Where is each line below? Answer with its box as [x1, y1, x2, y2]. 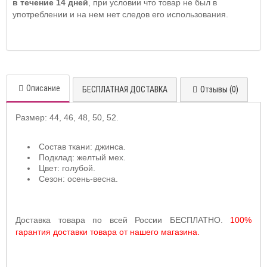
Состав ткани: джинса [39, 141, 123, 151]
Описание [26, 83, 60, 93]
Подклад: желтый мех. [39, 152, 126, 162]
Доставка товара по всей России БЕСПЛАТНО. [15, 215, 230, 225]
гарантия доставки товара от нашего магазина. [15, 226, 200, 237]
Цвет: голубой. [39, 163, 98, 173]
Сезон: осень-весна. [39, 173, 120, 184]
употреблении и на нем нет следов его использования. [13, 9, 228, 19]
